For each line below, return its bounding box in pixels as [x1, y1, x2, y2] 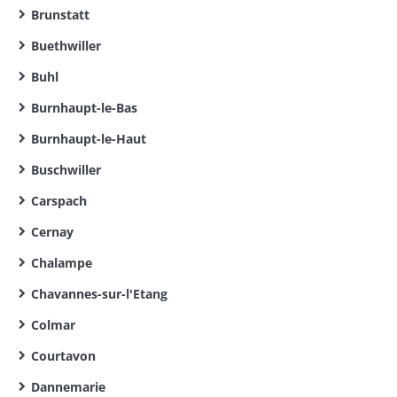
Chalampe [31, 254, 92, 271]
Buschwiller [31, 161, 101, 178]
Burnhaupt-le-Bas [31, 99, 137, 116]
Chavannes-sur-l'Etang [31, 285, 167, 302]
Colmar [31, 316, 75, 333]
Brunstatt [31, 6, 90, 23]
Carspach [31, 192, 87, 209]
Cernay [31, 223, 74, 240]
